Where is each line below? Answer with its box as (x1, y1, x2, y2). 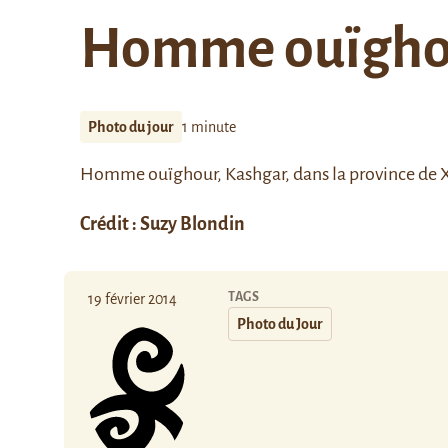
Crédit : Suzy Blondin (80, 214, 245, 234)
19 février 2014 (88, 291, 177, 307)
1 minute (182, 119, 236, 135)
